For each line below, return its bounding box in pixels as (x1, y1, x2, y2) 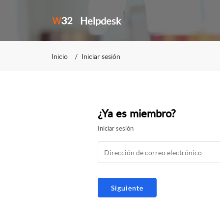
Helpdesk (80, 14, 121, 27)
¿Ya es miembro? (98, 106, 176, 120)
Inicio (52, 51, 68, 61)
